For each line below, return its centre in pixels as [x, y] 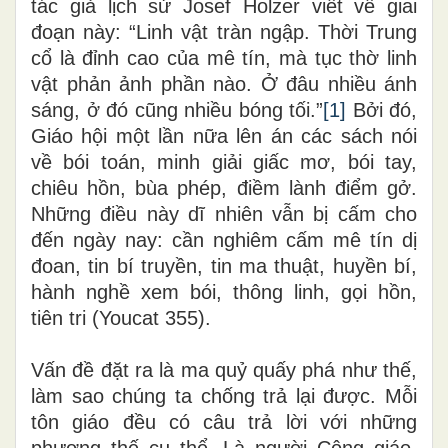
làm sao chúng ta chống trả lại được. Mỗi [224, 395]
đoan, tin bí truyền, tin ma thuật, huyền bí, [224, 265]
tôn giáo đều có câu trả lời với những [224, 421]
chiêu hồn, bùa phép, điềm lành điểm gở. [224, 187]
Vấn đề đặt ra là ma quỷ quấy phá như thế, [224, 369]
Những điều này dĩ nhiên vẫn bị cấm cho [224, 213]
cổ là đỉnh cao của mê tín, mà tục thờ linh [224, 57]
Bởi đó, [381, 109]
